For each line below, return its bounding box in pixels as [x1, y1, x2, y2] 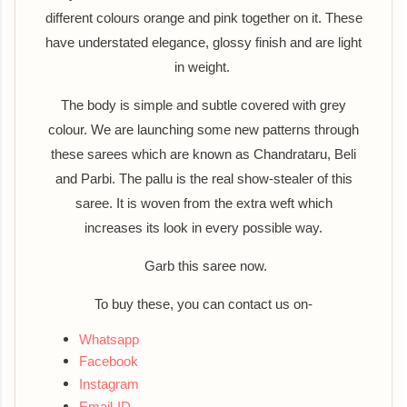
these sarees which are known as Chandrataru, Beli [51, 145, 356, 162]
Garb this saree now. [140, 257, 267, 273]
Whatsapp [78, 331, 139, 347]
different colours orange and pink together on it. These [45, 9, 362, 25]
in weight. [174, 58, 233, 74]
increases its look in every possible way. [84, 219, 323, 235]
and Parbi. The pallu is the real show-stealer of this [55, 170, 352, 186]
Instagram [78, 376, 139, 392]
